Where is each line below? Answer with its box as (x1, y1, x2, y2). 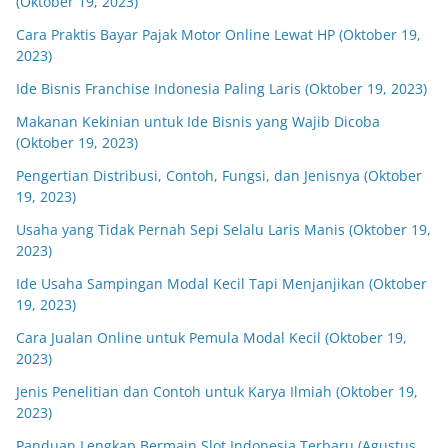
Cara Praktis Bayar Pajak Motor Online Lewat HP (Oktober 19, (16, 25, 421, 44)
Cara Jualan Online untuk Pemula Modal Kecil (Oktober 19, (16, 328, 407, 347)
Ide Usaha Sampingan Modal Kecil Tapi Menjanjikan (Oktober (16, 274, 427, 293)
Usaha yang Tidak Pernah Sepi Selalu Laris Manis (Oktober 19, (16, 220, 431, 239)
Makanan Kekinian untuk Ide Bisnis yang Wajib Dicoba (16, 112, 380, 131)
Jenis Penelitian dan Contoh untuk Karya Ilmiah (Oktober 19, (16, 382, 418, 401)
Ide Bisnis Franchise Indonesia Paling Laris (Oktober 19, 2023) (16, 79, 427, 98)
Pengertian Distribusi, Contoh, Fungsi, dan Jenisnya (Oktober (16, 166, 422, 185)
